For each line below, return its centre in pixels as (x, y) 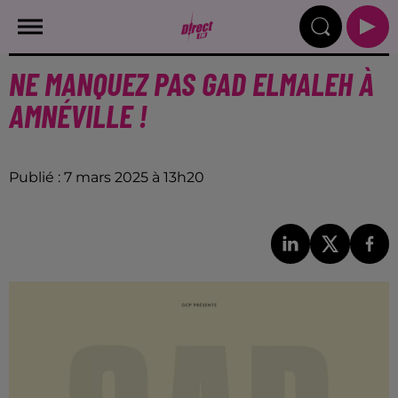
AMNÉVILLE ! (78, 115)
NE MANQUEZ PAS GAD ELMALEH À (191, 83)
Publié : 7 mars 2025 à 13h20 (107, 177)
